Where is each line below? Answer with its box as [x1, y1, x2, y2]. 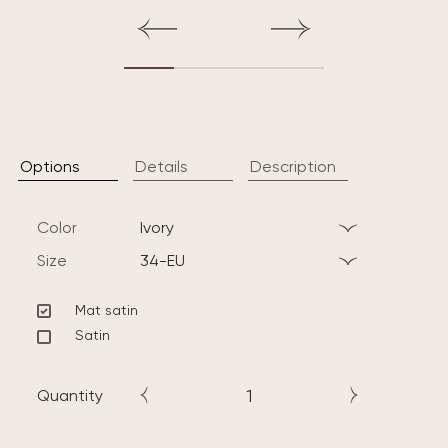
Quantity [37, 385, 103, 405]
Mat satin [75, 301, 138, 318]
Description [250, 156, 336, 176]
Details [135, 156, 188, 176]
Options [20, 156, 80, 176]
